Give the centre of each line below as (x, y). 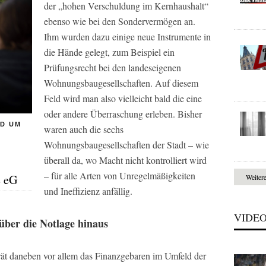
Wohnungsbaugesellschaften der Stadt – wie (126, 145)
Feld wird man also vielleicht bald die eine (123, 98)
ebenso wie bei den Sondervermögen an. (120, 21)
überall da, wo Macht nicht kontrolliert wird (125, 160)
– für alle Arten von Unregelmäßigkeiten (120, 175)
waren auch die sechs (84, 129)
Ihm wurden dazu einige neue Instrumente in (127, 37)
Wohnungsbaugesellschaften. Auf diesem (121, 83)
